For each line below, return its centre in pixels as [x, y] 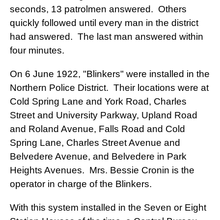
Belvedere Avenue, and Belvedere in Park [98, 157]
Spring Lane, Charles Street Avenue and [95, 143]
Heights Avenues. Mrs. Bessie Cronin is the [102, 170]
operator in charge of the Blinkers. [81, 184]
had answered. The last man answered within [107, 37]
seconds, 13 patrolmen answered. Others [98, 9]
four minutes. [38, 51]
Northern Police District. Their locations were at [109, 88]
